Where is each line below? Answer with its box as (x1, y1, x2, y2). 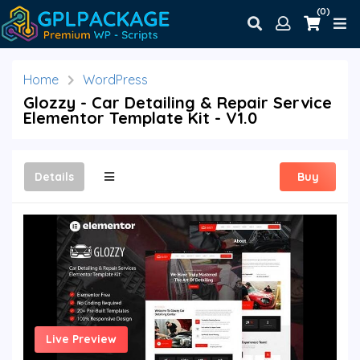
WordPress (83, 72, 149, 88)
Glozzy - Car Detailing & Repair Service (23, 92, 332, 112)
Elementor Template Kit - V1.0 (23, 107, 257, 128)
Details (35, 169, 74, 184)
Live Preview (46, 331, 117, 346)
